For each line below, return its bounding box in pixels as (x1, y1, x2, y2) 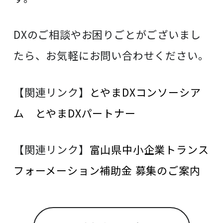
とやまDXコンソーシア (89, 84, 201, 100)
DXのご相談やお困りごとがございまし (13, 27, 201, 42)
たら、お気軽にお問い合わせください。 (13, 48, 209, 63)
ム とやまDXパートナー (13, 105, 136, 120)
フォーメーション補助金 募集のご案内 (13, 163, 201, 178)
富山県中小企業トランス (89, 142, 209, 157)
